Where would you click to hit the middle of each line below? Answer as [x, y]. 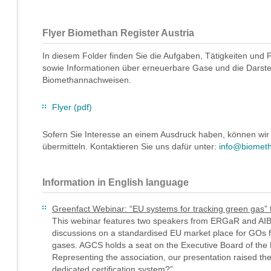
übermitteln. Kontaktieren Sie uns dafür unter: [131, 146]
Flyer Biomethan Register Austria [118, 33]
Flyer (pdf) [72, 107]
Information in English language [116, 182]
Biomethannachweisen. [87, 80]
